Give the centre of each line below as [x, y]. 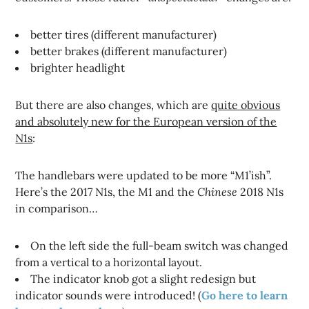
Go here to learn [245, 295]
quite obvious [246, 104]
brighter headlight [78, 67]
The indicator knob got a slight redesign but [143, 278]
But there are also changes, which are [113, 104]
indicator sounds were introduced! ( [109, 295]
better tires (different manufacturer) [124, 34]
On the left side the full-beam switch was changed [160, 245]
